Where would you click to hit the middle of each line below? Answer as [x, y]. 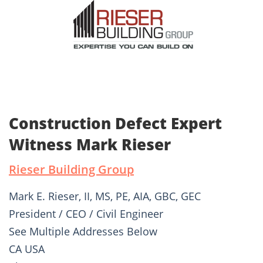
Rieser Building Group [71, 170]
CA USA [27, 249]
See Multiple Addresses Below [83, 232]
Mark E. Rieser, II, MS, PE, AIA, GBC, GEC [105, 196]
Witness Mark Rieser [90, 145]
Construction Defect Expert [115, 124]
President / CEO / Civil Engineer [86, 214]
